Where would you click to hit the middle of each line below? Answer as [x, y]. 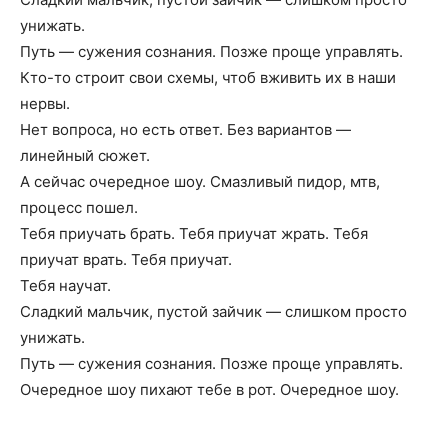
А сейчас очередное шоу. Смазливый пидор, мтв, [200, 181]
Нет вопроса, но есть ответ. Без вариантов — [185, 129]
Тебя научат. [65, 285]
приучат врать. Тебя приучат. [126, 259]
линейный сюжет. [85, 155]
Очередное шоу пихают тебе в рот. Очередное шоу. [209, 389]
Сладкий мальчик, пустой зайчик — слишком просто [213, 311]
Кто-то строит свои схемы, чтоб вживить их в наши [208, 77]
